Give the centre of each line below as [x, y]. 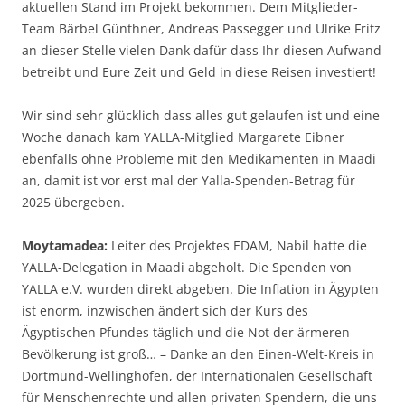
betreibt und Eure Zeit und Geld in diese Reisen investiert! [199, 71]
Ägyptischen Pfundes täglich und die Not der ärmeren [186, 332]
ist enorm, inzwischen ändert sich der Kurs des [165, 310]
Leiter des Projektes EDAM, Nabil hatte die [237, 245]
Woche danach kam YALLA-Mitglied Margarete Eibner [183, 137]
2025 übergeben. [73, 202]
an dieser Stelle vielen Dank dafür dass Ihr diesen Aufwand [202, 50]
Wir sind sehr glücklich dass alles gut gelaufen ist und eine [201, 115]
